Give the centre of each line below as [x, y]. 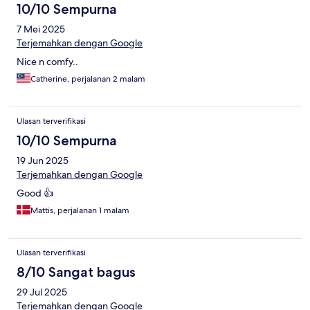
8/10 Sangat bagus [76, 272]
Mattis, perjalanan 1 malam [80, 211]
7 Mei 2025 [41, 29]
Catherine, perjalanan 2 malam [88, 79]
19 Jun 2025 [43, 161]
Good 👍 [35, 193]
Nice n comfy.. [47, 62]
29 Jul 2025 [42, 292]
